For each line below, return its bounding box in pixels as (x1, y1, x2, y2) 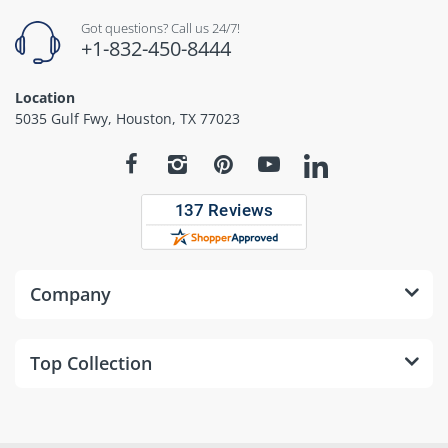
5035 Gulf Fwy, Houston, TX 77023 (15, 109, 240, 129)
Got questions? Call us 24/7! (81, 19, 240, 38)
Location (15, 88, 75, 108)
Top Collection (30, 350, 152, 375)
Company (30, 281, 111, 306)
